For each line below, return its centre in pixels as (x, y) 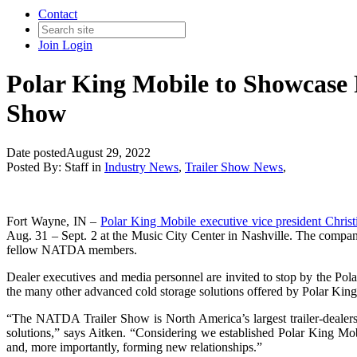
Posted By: (35, 167)
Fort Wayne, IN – (54, 221)
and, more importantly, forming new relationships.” (136, 347)
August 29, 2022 (108, 152)
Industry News (141, 167)
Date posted (36, 152)
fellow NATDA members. (75, 249)
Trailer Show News (234, 167)
